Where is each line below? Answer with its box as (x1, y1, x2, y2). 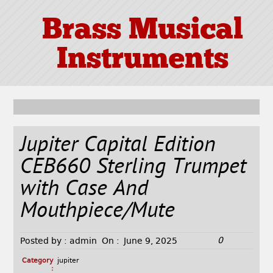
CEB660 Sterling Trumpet (20, 154, 247, 183)
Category (21, 257, 54, 265)
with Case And (20, 175, 149, 205)
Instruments (56, 46, 229, 76)
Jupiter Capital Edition (20, 132, 216, 161)
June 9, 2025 (124, 236, 178, 246)
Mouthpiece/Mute (20, 197, 175, 227)
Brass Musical (41, 16, 243, 46)
